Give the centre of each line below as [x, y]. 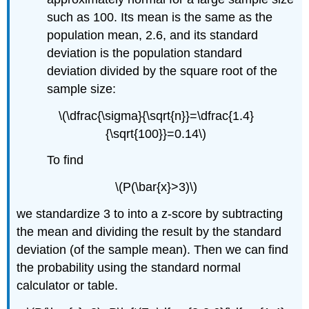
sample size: [82, 89]
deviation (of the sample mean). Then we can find [153, 249]
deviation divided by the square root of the [162, 71]
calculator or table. [68, 285]
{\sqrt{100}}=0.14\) [156, 133]
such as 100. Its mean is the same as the [160, 17]
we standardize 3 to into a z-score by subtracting [150, 213]
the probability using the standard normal [129, 267]
